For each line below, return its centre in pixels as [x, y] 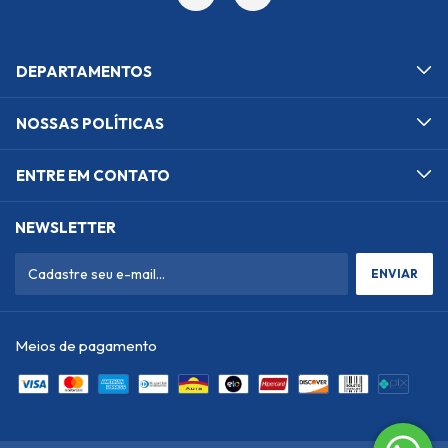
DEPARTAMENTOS [84, 71]
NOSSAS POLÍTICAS [90, 123]
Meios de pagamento [86, 345]
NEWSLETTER [65, 227]
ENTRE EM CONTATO [93, 175]
